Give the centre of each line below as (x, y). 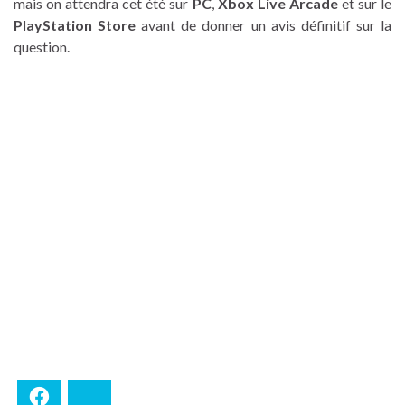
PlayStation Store (75, 24)
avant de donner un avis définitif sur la (264, 24)
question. (42, 46)
